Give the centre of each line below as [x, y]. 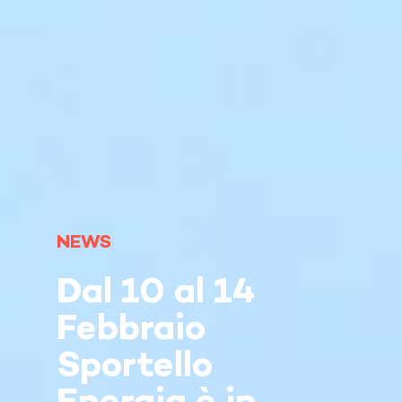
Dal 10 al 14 [155, 294]
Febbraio [131, 331]
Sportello [134, 367]
